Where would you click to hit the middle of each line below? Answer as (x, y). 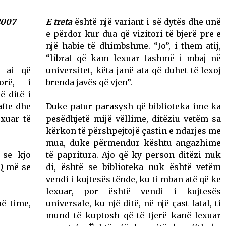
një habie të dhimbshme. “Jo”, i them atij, (134, 46)
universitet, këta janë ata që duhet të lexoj (134, 70)
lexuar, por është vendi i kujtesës (134, 191)
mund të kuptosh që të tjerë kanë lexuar (134, 215)
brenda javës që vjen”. (89, 82)
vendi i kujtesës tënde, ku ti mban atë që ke (134, 179)
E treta (59, 22)
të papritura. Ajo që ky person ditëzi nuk (134, 155)
